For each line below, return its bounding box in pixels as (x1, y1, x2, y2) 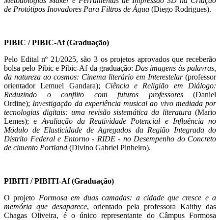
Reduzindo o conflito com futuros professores (4, 90, 183, 99)
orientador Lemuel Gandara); (4, 82, 100, 90)
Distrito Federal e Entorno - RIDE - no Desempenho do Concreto (4, 135, 216, 143)
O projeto (4, 193, 39, 202)
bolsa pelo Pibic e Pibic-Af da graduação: (4, 64, 136, 73)
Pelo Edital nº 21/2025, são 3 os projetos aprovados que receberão (4, 55, 216, 64)
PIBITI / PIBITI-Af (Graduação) (4, 177, 114, 186)
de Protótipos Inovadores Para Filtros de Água (4, 5, 149, 14)
